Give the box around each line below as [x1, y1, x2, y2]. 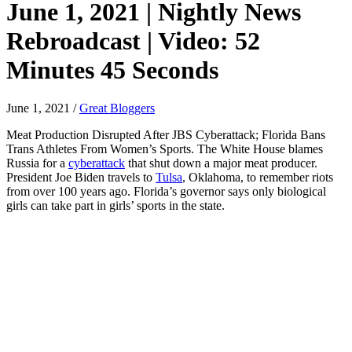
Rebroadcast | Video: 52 [6, 26, 260, 55]
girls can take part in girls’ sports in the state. [6, 199, 225, 213]
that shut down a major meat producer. [125, 156, 317, 170]
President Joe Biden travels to [6, 170, 156, 185]
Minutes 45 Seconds [6, 55, 218, 84]
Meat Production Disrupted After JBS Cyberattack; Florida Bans [6, 128, 325, 142]
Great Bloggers [79, 101, 155, 115]
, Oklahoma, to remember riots [182, 170, 333, 185]
